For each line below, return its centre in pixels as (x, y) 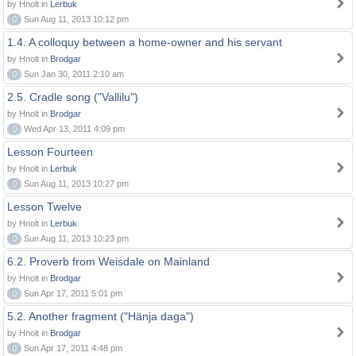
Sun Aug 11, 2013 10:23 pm (75, 238)
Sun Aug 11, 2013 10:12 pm (75, 19)
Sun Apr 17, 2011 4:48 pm (72, 348)
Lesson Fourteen (50, 152)
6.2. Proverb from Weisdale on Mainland (108, 261)
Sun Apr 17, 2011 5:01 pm (72, 293)
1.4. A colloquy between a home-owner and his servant (145, 42)
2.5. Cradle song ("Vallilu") (73, 97)
